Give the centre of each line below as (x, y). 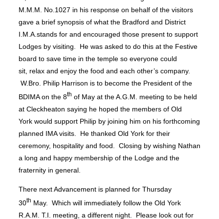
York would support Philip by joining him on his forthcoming (109, 121)
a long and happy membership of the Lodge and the (99, 158)
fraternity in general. (50, 170)
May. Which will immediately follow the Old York (106, 203)
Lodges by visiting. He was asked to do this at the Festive (108, 47)
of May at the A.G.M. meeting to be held (134, 97)
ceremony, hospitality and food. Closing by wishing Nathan (109, 146)
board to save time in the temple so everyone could (98, 59)
